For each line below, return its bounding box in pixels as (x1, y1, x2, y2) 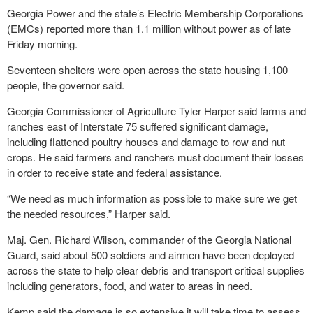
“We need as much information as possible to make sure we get (7, 191, 297, 205)
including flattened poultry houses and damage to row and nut (7, 134, 285, 149)
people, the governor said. (7, 78, 124, 92)
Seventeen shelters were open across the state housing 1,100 (7, 62, 288, 77)
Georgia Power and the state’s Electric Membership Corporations (7, 6, 303, 20)
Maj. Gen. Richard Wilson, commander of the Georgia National (7, 232, 291, 247)
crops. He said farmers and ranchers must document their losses (7, 150, 304, 164)
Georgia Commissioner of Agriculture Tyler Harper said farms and (7, 103, 306, 118)
